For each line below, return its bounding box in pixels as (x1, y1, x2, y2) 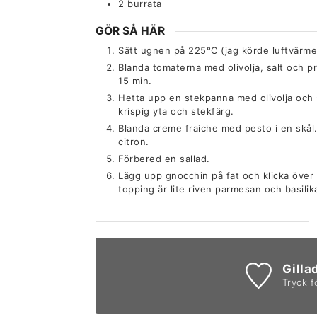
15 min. (118, 74, 152, 86)
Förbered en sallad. (118, 152, 210, 164)
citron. (118, 135, 149, 147)
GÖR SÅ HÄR (96, 24, 165, 38)
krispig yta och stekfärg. (118, 105, 234, 117)
